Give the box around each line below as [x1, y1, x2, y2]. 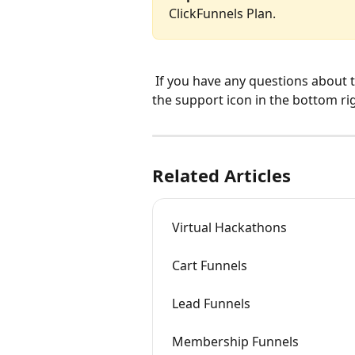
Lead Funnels [172, 295, 250, 313]
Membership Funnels [172, 333, 299, 351]
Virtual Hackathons [172, 219, 287, 237]
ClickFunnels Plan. [169, 4, 276, 22]
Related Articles [152, 163, 291, 188]
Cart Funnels [172, 257, 247, 275]
